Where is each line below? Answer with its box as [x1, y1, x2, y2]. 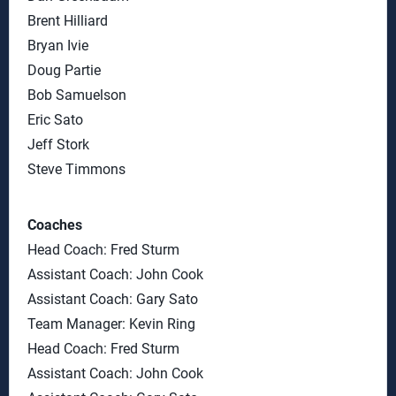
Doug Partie [27, 62, 101, 79]
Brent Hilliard [27, 12, 108, 29]
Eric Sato [27, 111, 83, 128]
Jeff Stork [27, 136, 89, 153]
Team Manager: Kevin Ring [27, 316, 195, 332]
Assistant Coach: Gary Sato [27, 291, 198, 308]
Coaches [27, 217, 82, 233]
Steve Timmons [27, 161, 126, 178]
